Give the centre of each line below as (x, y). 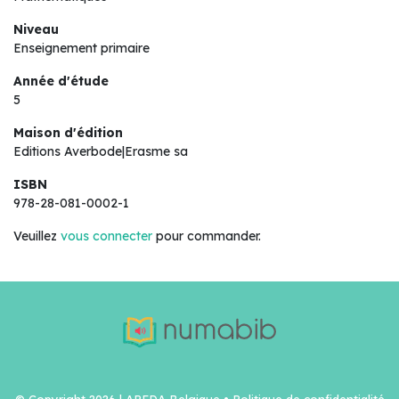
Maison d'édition (68, 133)
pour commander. (207, 236)
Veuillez (37, 236)
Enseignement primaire (81, 48)
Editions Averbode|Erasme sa (101, 151)
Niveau (36, 29)
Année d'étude (61, 81)
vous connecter (106, 236)
